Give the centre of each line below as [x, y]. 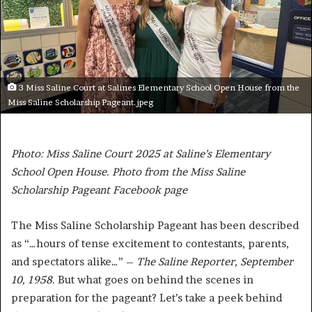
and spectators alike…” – [74, 261]
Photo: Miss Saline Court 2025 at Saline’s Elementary [141, 153]
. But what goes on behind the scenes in [153, 279]
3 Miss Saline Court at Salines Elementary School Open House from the [158, 87]
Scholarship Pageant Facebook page [99, 189]
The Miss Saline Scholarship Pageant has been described [155, 225]
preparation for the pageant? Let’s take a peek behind [147, 297]
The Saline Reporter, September [215, 261]
